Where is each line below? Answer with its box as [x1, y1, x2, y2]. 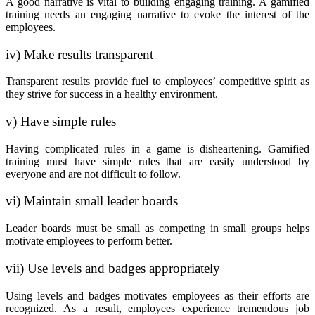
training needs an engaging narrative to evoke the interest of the [6, 8, 309, 20]
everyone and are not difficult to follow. [6, 167, 181, 180]
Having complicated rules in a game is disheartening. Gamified [6, 142, 309, 155]
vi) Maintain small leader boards [6, 193, 178, 209]
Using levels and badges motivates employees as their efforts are [6, 289, 309, 302]
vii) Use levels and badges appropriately [6, 260, 220, 276]
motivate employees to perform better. [6, 235, 172, 247]
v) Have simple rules [6, 113, 116, 129]
